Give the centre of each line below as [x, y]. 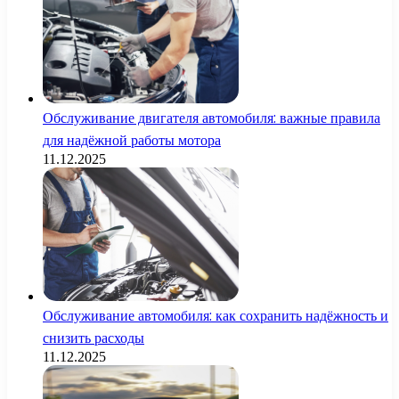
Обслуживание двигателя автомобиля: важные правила [212, 118]
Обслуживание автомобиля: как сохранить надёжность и [216, 316]
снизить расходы [94, 338]
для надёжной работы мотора [132, 141]
